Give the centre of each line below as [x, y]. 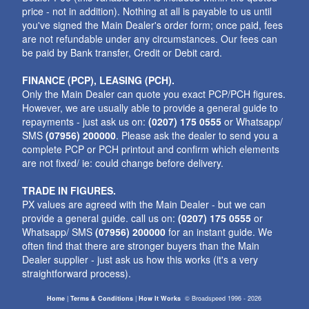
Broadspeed [209, 298]
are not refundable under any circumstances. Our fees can [150, 39]
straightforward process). [77, 273]
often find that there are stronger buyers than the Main [141, 246]
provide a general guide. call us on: [100, 218]
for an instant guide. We [219, 232]
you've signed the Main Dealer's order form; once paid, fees [153, 25]
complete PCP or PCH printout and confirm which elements [151, 149]
